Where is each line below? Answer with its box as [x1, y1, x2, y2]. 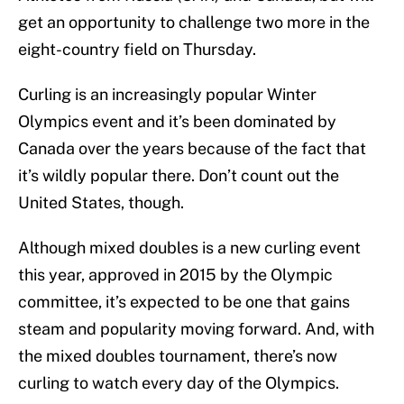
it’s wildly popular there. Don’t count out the [18, 166, 339, 186]
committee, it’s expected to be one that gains [18, 292, 350, 312]
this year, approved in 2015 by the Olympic [18, 265, 333, 285]
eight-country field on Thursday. [18, 40, 256, 60]
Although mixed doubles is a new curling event [18, 238, 361, 258]
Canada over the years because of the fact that [18, 139, 366, 159]
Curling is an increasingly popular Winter [18, 85, 317, 105]
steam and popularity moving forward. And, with [18, 319, 374, 339]
